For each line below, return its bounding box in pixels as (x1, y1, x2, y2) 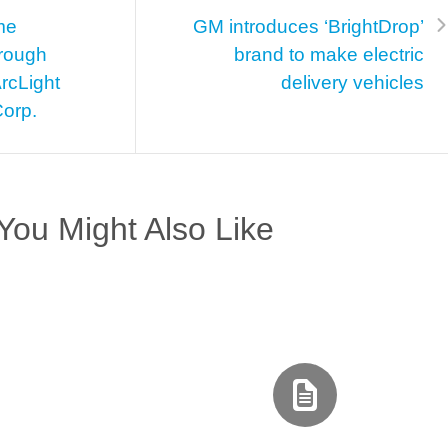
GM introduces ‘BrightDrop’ (193, 15, 424, 37)
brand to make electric (234, 43, 424, 65)
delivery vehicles (281, 71, 424, 93)
